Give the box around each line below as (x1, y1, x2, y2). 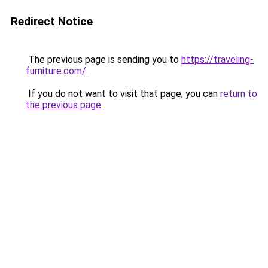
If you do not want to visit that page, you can (26, 88, 220, 99)
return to (220, 88, 257, 99)
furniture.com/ (26, 65, 86, 77)
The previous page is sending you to (26, 54, 181, 65)
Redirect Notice (11, 14, 93, 28)
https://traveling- (181, 54, 254, 65)
